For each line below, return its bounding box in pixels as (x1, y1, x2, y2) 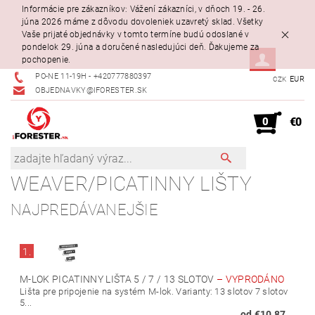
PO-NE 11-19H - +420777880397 (35, 72, 152, 82)
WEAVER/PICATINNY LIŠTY (11, 172, 252, 196)
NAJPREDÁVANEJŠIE (11, 201, 159, 219)
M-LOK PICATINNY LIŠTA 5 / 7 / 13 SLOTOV (20, 274, 217, 285)
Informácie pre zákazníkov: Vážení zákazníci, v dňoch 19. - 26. (22, 4, 265, 15)
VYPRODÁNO (225, 274, 285, 285)
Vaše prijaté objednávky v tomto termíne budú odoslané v (22, 30, 250, 40)
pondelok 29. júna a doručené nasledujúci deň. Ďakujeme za (22, 42, 259, 53)
